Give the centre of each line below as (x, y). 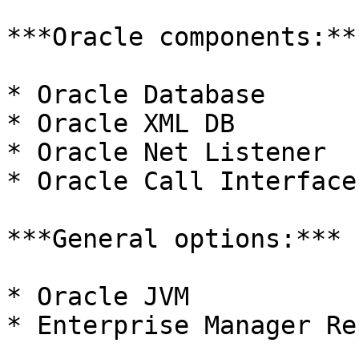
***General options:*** (174, 239)
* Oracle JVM (98, 296)
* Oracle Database (136, 95)
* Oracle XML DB (121, 123)
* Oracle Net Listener (166, 152)
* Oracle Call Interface (182, 181)
